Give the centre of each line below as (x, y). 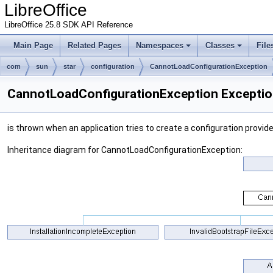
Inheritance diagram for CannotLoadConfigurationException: (125, 150)
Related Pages (94, 45)
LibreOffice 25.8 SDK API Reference (69, 25)
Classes (220, 45)
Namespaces (160, 45)
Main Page (33, 45)
